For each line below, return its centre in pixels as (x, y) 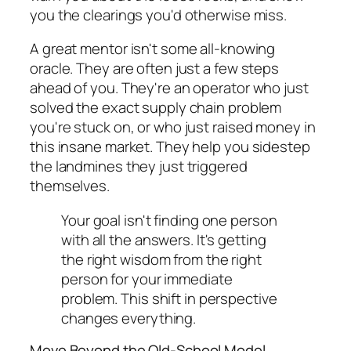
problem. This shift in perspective (169, 298)
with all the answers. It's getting (164, 239)
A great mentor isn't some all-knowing (153, 49)
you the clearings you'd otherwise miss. (159, 14)
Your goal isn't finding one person (169, 220)
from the (201, 259)
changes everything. (129, 318)
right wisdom (128, 259)
